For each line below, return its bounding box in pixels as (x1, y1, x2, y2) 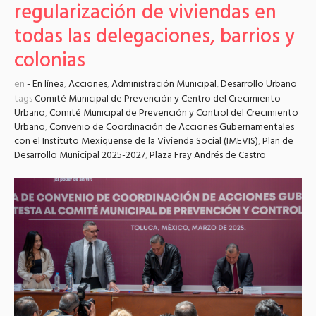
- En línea (27, 76, 64, 93)
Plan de (262, 133, 293, 150)
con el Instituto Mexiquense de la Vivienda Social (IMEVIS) (14, 133, 258, 150)
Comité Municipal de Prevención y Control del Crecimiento (49, 105, 298, 122)
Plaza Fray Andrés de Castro (150, 147, 266, 164)
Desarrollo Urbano (221, 76, 297, 93)
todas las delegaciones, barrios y (14, 21, 295, 54)
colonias (14, 45, 85, 78)
